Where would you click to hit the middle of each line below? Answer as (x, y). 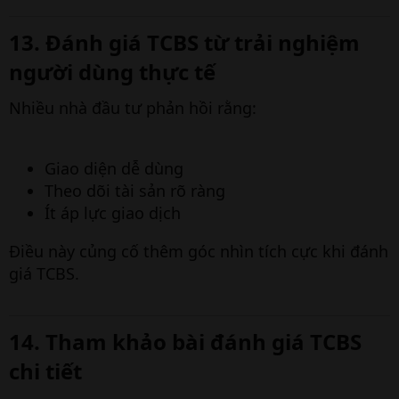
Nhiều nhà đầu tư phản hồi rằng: (133, 108)
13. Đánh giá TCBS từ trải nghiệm (184, 42)
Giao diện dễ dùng (114, 168)
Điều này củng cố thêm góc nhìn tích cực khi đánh (199, 251)
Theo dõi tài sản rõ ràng (135, 191)
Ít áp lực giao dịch (113, 213)
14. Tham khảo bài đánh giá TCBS (185, 342)
